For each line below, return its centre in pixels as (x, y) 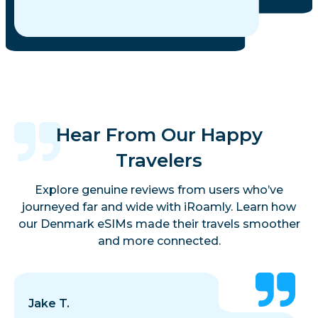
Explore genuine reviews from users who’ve (159, 190)
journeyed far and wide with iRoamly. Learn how (159, 207)
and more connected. (159, 241)
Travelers (159, 161)
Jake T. (49, 304)
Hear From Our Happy (159, 135)
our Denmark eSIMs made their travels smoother (159, 224)
